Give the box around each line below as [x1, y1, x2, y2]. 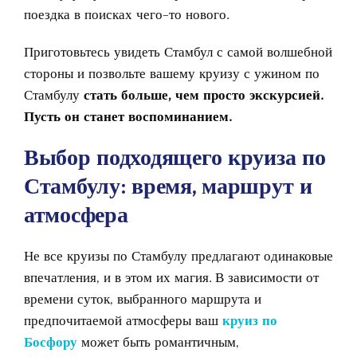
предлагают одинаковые [187, 246, 333, 265]
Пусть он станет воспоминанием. [24, 107, 231, 125]
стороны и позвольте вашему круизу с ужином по [24, 64, 320, 82]
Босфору [24, 332, 77, 351]
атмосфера [24, 200, 128, 229]
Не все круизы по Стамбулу [24, 246, 187, 265]
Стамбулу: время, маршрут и [24, 171, 312, 200]
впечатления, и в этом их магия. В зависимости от [24, 268, 319, 286]
